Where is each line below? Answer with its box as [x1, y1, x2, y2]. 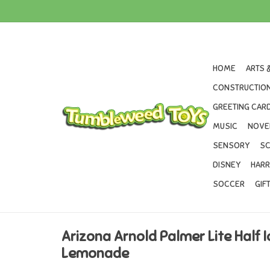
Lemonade [61, 244, 129, 263]
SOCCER [213, 179, 245, 189]
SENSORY [213, 140, 250, 151]
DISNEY [213, 160, 240, 170]
